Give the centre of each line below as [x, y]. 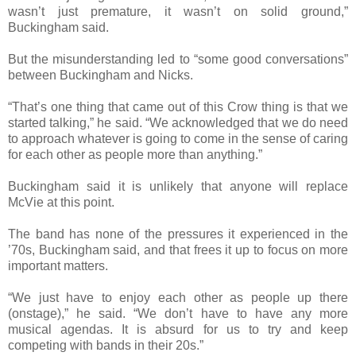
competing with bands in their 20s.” [106, 345]
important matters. [58, 265]
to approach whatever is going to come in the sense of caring [178, 138]
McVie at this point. [61, 202]
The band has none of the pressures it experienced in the [178, 234]
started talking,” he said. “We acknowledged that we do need [178, 122]
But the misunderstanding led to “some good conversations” [178, 59]
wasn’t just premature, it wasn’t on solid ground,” [178, 11]
